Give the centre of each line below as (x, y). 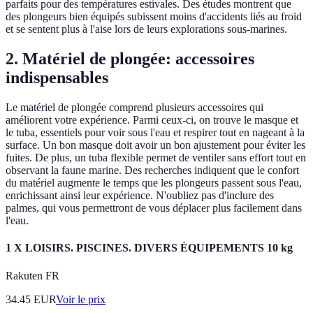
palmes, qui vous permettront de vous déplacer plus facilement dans (154, 208)
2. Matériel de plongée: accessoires (130, 59)
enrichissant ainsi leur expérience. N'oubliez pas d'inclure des (140, 196)
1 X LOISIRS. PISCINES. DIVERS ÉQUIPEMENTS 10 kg (149, 248)
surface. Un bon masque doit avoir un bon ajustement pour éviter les (155, 145)
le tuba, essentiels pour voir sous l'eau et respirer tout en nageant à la (155, 133)
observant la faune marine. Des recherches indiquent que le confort (152, 170)
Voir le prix (81, 299)
